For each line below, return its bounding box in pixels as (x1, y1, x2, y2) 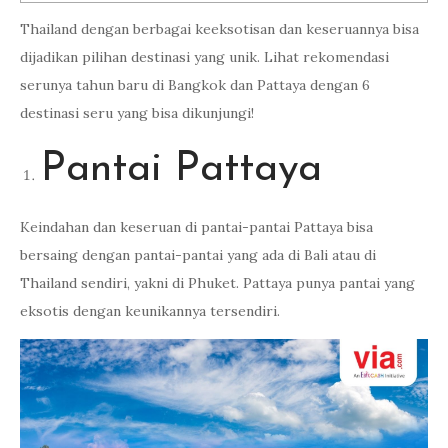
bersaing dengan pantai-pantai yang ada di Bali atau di (20, 246, 376, 264)
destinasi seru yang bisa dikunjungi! (20, 104, 254, 122)
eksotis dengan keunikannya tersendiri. (20, 302, 280, 320)
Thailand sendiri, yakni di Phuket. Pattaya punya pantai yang (20, 274, 415, 292)
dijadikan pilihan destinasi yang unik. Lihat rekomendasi (20, 48, 389, 66)
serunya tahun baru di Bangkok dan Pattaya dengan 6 (20, 76, 370, 94)
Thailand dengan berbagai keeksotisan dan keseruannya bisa (20, 20, 419, 38)
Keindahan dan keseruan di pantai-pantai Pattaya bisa (20, 218, 373, 236)
